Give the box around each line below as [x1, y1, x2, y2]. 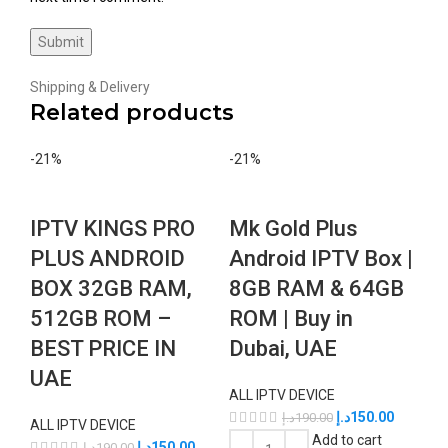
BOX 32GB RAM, [30, 276, 192, 301]
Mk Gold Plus [229, 216, 358, 241]
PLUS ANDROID [30, 246, 185, 271]
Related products [30, 99, 234, 126]
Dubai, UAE [229, 336, 337, 361]
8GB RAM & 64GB [229, 276, 404, 301]
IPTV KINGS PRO [30, 216, 195, 241]
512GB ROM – [30, 306, 171, 331]
